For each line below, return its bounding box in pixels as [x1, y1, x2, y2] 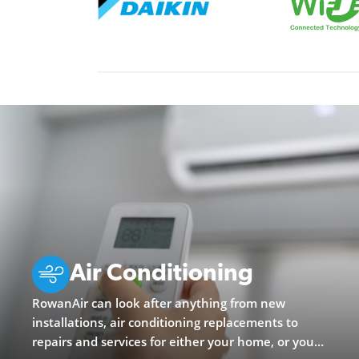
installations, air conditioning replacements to [32, 313, 298, 330]
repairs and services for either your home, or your [32, 333, 319, 349]
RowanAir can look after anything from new [32, 294, 285, 311]
